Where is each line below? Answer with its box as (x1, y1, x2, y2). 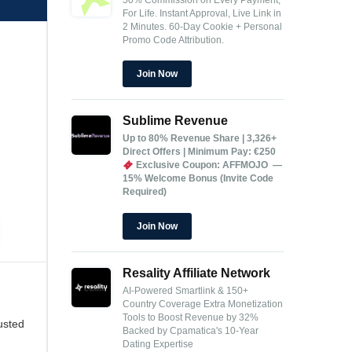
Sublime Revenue (123, 114, 228, 128)
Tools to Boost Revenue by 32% (123, 312, 258, 324)
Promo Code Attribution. (123, 34, 224, 46)
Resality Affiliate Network (123, 266, 270, 280)
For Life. (123, 7, 159, 19)
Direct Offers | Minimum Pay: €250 (123, 146, 276, 158)
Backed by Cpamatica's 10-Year (123, 325, 258, 337)
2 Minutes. (123, 20, 169, 32)
